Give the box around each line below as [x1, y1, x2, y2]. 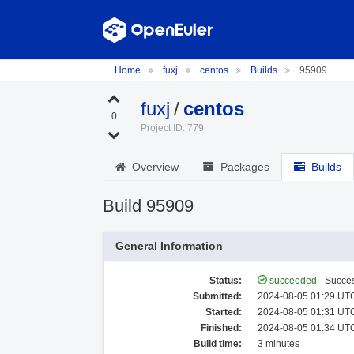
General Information [115, 239, 223, 252]
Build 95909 [103, 196, 194, 216]
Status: [209, 275, 242, 286]
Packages [214, 160, 269, 173]
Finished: [201, 322, 242, 333]
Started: [205, 307, 242, 318]
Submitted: [193, 291, 242, 302]
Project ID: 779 [141, 122, 204, 134]
